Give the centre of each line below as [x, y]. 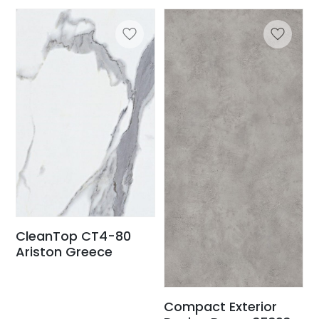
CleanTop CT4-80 [74, 236]
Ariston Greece [64, 251]
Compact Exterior [220, 307]
